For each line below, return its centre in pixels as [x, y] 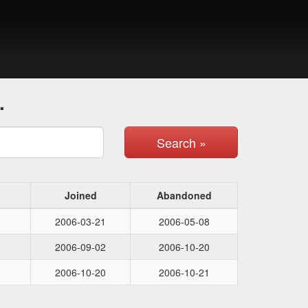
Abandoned [184, 195]
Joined [80, 195]
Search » [181, 142]
